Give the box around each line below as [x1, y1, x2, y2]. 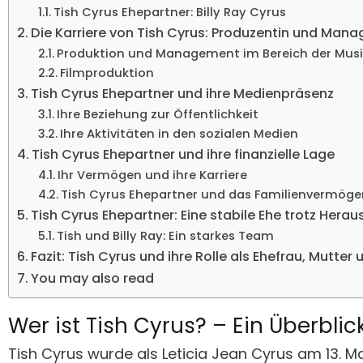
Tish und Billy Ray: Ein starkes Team [56, 228, 274, 245]
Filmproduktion [59, 65, 154, 82]
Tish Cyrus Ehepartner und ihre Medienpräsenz [31, 84, 335, 104]
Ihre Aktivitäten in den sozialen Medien [59, 126, 298, 143]
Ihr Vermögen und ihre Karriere [57, 167, 247, 184]
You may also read [31, 269, 155, 288]
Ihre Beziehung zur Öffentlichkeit [56, 106, 258, 123]
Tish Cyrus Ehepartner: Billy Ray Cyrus [53, 4, 286, 21]
